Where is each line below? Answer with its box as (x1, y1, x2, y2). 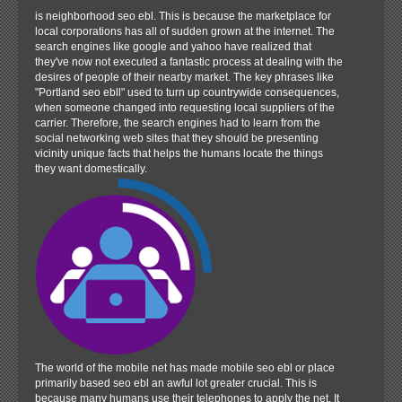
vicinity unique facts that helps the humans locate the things (34, 146, 323, 160)
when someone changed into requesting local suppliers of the (34, 100, 335, 114)
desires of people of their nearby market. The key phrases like (34, 70, 334, 83)
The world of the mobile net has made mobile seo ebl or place (34, 361, 335, 374)
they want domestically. (34, 162, 147, 175)
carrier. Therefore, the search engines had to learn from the (34, 116, 320, 129)
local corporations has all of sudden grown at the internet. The (34, 24, 335, 38)
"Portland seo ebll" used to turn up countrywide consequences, (34, 85, 339, 99)
